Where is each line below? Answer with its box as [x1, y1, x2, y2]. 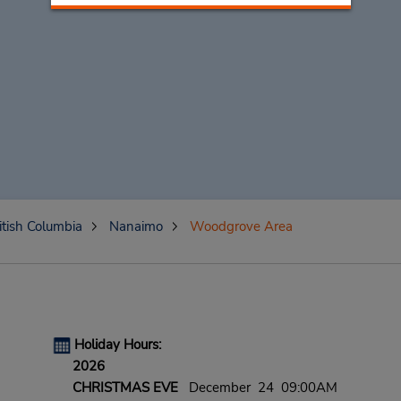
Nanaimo [108, 218, 163, 235]
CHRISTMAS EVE [72, 379, 178, 397]
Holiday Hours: [73, 336, 161, 354]
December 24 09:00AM [177, 379, 337, 397]
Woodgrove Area [189, 218, 293, 235]
